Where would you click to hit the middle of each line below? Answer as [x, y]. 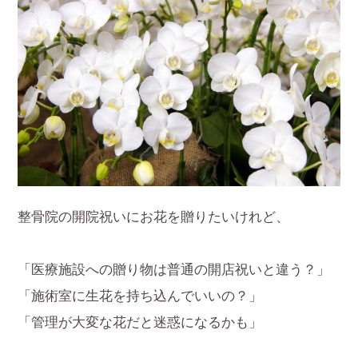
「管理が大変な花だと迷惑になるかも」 [140, 323]
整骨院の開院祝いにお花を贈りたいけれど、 [154, 217]
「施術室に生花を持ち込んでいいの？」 [140, 296]
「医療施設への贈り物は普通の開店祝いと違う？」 [174, 270]
